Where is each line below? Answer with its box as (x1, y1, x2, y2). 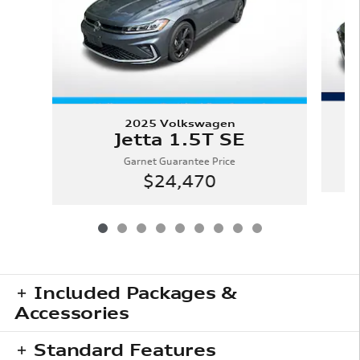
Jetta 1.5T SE (113, 129, 245, 149)
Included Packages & (34, 282, 237, 303)
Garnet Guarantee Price (123, 154, 235, 167)
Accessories (14, 302, 129, 323)
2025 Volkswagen (124, 117, 235, 129)
